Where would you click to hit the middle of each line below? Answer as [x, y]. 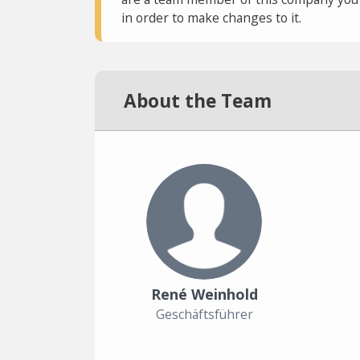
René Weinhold [204, 294]
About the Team [198, 100]
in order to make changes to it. [211, 18]
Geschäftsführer [204, 314]
